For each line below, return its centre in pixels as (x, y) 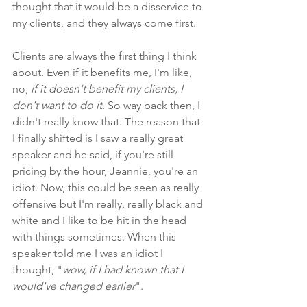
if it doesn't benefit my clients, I (108, 88)
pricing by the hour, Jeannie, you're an (107, 171)
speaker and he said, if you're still (94, 154)
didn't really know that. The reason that (108, 121)
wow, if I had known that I (124, 269)
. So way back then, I (152, 105)
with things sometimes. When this (96, 236)
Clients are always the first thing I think (106, 56)
